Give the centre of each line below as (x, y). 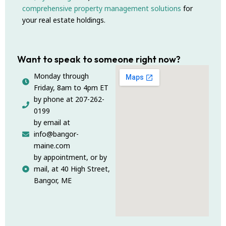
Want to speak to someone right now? (99, 60)
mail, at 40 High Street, (72, 169)
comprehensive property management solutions (102, 8)
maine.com (52, 146)
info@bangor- (56, 134)
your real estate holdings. (64, 20)
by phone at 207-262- (69, 99)
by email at (52, 123)
